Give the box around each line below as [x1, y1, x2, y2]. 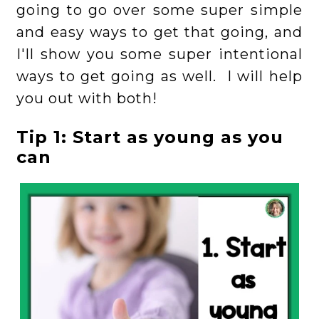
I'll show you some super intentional [16, 46, 303, 63]
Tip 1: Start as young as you [16, 127, 284, 148]
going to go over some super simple [16, 1, 303, 19]
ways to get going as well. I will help [16, 68, 303, 85]
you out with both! [16, 90, 158, 108]
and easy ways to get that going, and [16, 23, 303, 41]
